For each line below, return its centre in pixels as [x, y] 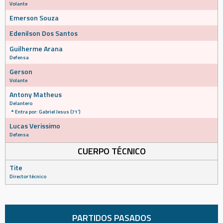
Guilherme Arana [36, 49]
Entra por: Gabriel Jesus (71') [48, 111]
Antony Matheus [36, 94]
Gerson [21, 71]
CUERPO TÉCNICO [111, 151]
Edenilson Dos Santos [44, 33]
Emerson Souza [34, 18]
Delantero [21, 103]
